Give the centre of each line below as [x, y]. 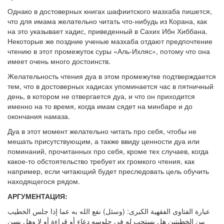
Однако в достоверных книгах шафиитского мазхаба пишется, [110, 11]
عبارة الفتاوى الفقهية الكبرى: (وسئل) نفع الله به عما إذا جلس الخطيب [109, 211]
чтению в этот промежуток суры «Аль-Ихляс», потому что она [109, 51]
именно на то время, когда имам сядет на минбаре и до [100, 106]
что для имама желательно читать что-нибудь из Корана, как [107, 21]
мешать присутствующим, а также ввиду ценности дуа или [103, 141]
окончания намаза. [39, 116]
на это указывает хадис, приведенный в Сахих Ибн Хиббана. [107, 31]
